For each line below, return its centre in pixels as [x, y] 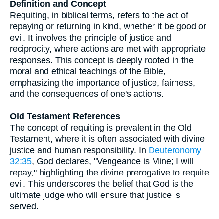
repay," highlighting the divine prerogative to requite [109, 173]
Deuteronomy [175, 150]
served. [24, 206]
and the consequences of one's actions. [87, 94]
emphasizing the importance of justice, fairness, [102, 83]
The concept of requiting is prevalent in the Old [101, 128]
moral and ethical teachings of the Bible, [88, 71]
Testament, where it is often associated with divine [107, 139]
